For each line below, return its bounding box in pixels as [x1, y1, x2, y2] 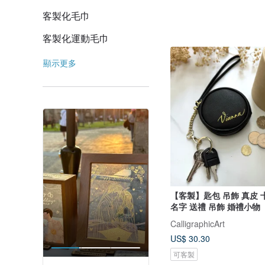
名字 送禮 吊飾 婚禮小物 [208, 200, 260, 212]
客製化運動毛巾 [43, 31, 109, 45]
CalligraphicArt [170, 217, 225, 230]
